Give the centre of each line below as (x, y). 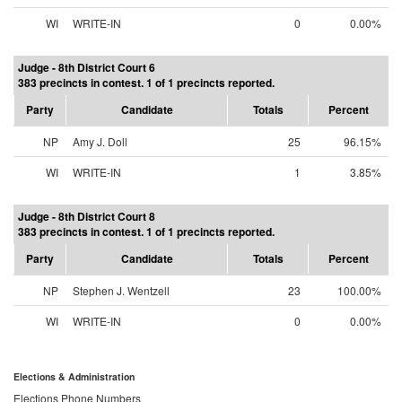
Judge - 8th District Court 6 (87, 67)
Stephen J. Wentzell (121, 290)
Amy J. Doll (100, 141)
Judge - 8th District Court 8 (87, 216)
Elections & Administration (74, 376)
